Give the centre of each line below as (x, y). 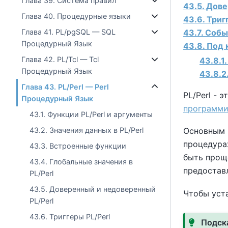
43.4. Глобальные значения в (81, 162)
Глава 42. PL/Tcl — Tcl (60, 59)
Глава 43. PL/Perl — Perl (65, 87)
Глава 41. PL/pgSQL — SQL (69, 32)
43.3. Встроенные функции (78, 146)
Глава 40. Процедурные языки (76, 16)
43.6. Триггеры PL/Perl (70, 217)
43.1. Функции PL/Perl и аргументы (91, 114)
